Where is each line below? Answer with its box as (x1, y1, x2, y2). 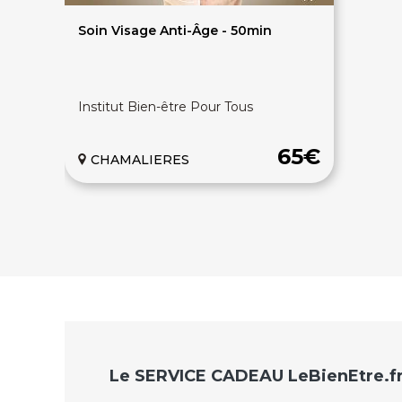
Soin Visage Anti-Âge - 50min (78, 22, 272, 39)
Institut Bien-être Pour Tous (78, 98, 253, 115)
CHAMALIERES (91, 151, 189, 168)
